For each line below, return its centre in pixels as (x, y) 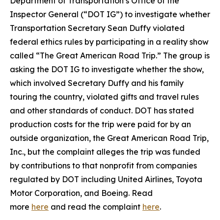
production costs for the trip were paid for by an (100, 124)
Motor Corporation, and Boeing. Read (81, 193)
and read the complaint (96, 207)
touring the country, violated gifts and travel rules (104, 97)
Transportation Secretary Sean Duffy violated (97, 28)
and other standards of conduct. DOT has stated (102, 110)
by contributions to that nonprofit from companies (103, 165)
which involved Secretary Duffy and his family (97, 83)
